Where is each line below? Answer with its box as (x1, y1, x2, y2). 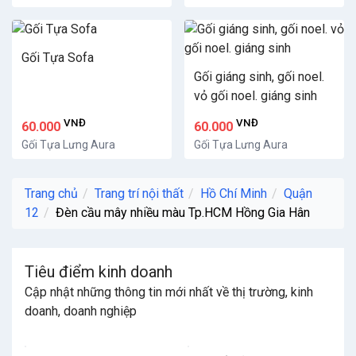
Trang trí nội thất (95, 186, 184, 202)
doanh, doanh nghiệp (25, 304, 137, 319)
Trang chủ (25, 186, 78, 202)
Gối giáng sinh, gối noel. (194, 68, 324, 84)
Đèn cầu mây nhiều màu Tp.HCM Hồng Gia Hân (56, 205, 310, 221)
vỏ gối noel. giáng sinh (194, 87, 317, 103)
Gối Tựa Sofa (21, 49, 94, 65)
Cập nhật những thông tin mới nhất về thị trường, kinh (25, 284, 313, 300)
